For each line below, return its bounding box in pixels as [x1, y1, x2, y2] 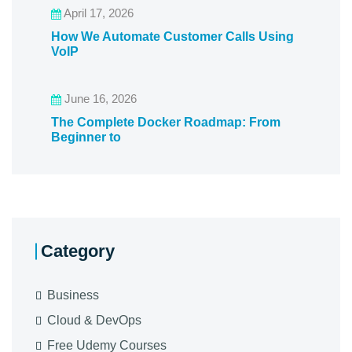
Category [41, 241, 115, 261]
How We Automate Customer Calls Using [51, 30, 294, 43]
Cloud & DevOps [47, 313, 141, 327]
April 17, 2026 [61, 6, 134, 20]
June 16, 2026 [61, 92, 137, 105]
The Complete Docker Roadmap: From [51, 115, 280, 129]
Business [47, 288, 99, 302]
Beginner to [51, 130, 121, 144]
